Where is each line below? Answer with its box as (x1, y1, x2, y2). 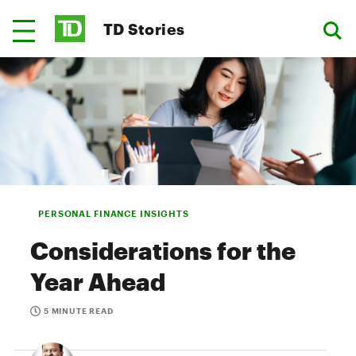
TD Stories (103, 19, 185, 38)
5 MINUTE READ (44, 306, 114, 315)
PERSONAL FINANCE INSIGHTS (38, 208, 189, 219)
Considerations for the (30, 237, 296, 265)
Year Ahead (30, 268, 165, 296)
